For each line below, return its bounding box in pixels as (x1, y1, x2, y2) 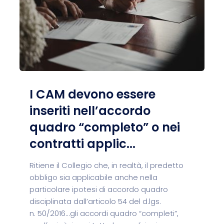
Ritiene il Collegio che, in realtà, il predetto (29, 160, 183, 170)
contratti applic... (29, 135, 135, 152)
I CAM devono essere (29, 86, 155, 102)
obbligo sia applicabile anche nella (29, 172, 157, 182)
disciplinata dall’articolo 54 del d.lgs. (29, 196, 161, 206)
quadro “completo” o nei (29, 119, 180, 135)
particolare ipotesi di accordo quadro (29, 184, 168, 194)
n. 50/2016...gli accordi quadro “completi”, (29, 208, 178, 218)
